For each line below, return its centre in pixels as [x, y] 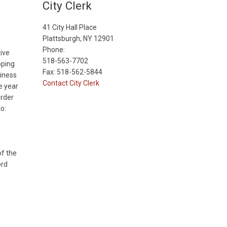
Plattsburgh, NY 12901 [78, 39]
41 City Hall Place [69, 27]
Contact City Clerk [71, 83]
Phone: [53, 50]
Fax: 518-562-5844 [72, 72]
